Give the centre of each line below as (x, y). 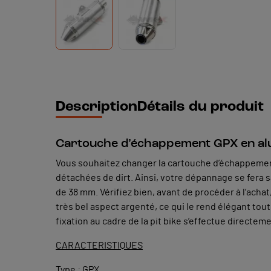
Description (96, 107)
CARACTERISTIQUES (99, 245)
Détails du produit (201, 107)
